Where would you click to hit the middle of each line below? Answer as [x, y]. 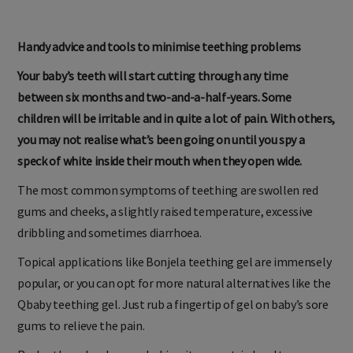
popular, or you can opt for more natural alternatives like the [174, 282]
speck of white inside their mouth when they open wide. [160, 160]
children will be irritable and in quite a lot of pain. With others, [176, 118]
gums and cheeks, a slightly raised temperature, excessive [165, 211]
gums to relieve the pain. [81, 325]
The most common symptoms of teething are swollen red [168, 190]
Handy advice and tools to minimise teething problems [159, 46]
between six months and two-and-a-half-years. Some [154, 97]
